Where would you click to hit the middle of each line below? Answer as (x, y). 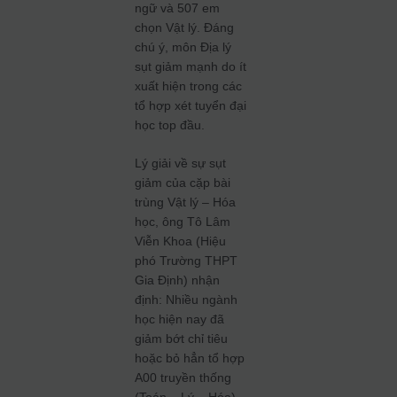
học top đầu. (170, 125)
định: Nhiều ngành (187, 300)
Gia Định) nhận (178, 280)
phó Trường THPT (187, 261)
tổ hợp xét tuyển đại (191, 105)
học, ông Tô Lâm (183, 222)
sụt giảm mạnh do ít (191, 66)
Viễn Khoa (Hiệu (181, 241)
